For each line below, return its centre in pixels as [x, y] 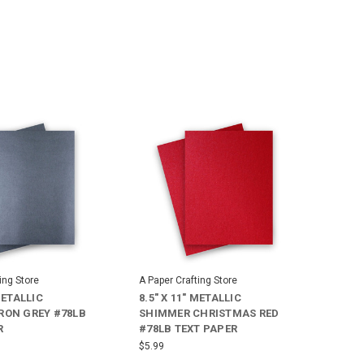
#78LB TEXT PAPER [188, 329]
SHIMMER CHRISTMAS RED [209, 314]
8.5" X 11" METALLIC [190, 298]
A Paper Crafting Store [188, 281]
